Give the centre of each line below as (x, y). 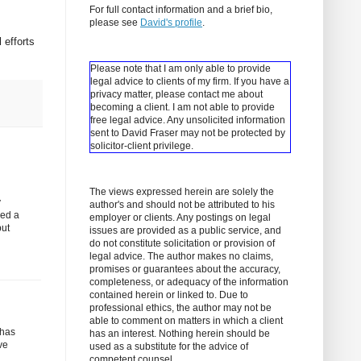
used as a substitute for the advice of (169, 347)
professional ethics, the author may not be (180, 308)
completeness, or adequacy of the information (189, 282)
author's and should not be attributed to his (182, 205)
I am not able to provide (224, 108)
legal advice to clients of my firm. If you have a (190, 82)
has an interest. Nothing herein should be (180, 334)
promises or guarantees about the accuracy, (185, 270)
